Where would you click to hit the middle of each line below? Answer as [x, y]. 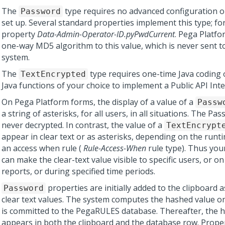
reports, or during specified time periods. [78, 171]
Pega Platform [42, 102]
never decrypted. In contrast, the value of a [83, 125]
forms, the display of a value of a [132, 102]
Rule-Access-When [115, 148]
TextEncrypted [53, 74]
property [19, 34]
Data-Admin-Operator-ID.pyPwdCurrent [106, 34]
